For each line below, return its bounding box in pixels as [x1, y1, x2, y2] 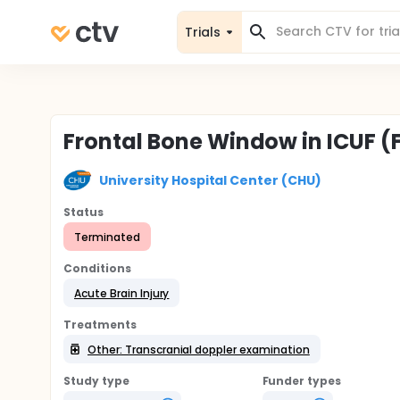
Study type [63, 373, 129, 388]
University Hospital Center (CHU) [99, 171, 322, 189]
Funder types [262, 373, 342, 388]
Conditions [63, 261, 131, 276]
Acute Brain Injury [74, 285, 170, 301]
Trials [185, 22, 221, 41]
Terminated [74, 229, 140, 245]
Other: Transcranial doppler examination [87, 341, 310, 357]
